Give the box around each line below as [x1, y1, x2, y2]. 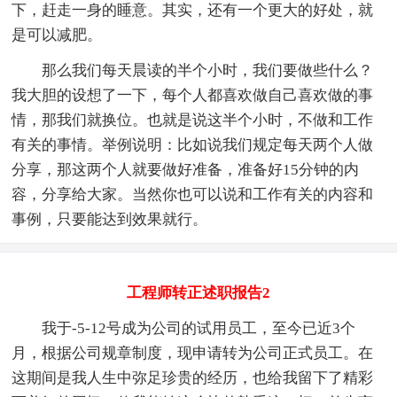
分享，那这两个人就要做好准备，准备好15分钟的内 [12, 160, 360, 178]
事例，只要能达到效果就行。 [12, 210, 208, 228]
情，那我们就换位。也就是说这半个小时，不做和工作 [12, 111, 374, 128]
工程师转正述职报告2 [127, 284, 270, 301]
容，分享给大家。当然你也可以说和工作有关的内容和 [12, 185, 374, 203]
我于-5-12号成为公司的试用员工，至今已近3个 [12, 319, 356, 337]
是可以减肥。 [12, 26, 103, 43]
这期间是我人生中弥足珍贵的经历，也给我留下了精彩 [12, 369, 374, 386]
